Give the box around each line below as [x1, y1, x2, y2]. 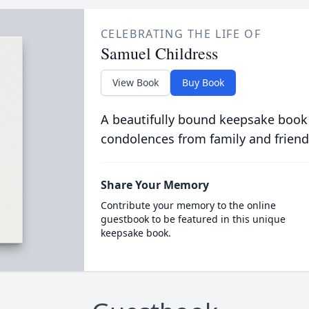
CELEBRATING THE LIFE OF [100, 26, 261, 41]
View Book [112, 76, 159, 89]
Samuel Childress [100, 42, 218, 64]
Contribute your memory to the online [100, 199, 276, 212]
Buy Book [181, 76, 224, 89]
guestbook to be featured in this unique [100, 212, 286, 226]
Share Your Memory [100, 177, 209, 192]
